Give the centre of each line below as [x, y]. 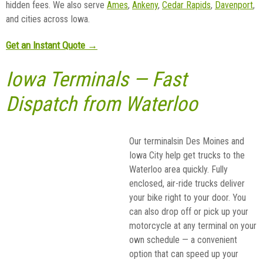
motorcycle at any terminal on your [193, 225]
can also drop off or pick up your [189, 211]
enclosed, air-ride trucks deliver [187, 183]
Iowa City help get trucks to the [187, 155]
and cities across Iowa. [48, 19]
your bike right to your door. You [188, 197]
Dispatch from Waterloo [102, 104]
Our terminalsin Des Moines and [187, 141]
